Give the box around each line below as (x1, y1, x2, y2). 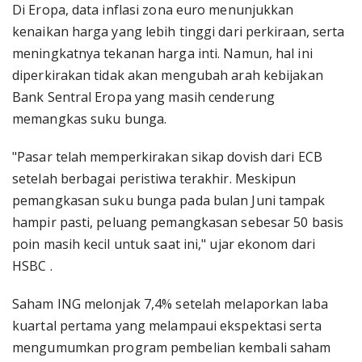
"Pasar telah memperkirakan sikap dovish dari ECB (12, 148, 322, 166)
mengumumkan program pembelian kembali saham (12, 339, 331, 356)
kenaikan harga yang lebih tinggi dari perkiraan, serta (12, 23, 345, 40)
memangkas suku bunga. (12, 110, 167, 128)
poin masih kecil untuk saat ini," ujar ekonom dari (12, 235, 316, 253)
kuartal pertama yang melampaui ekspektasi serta (12, 317, 322, 335)
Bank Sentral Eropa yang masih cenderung (12, 88, 275, 106)
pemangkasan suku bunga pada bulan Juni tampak (12, 192, 326, 209)
